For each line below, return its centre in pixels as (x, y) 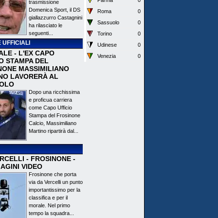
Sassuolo (109, 22)
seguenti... (41, 33)
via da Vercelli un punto (56, 182)
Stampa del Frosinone (54, 115)
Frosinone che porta (53, 174)
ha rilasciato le (45, 25)
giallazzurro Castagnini (55, 18)
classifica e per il (48, 198)
